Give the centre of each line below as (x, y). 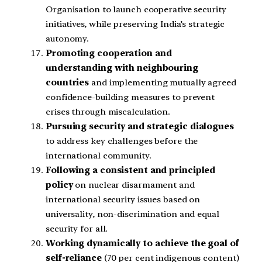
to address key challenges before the (122, 141)
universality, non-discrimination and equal (132, 214)
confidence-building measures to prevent (130, 97)
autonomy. (68, 38)
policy (59, 185)
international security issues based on (123, 199)
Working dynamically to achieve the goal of (142, 243)
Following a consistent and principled (131, 170)
